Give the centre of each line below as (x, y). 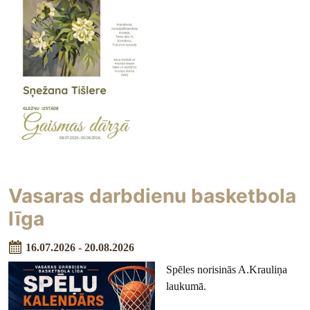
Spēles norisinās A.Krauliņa (227, 270)
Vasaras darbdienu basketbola (153, 195)
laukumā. (186, 286)
